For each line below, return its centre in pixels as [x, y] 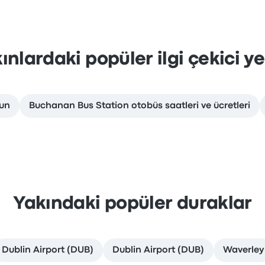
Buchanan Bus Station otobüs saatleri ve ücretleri [139, 106]
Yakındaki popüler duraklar [132, 204]
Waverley [243, 250]
